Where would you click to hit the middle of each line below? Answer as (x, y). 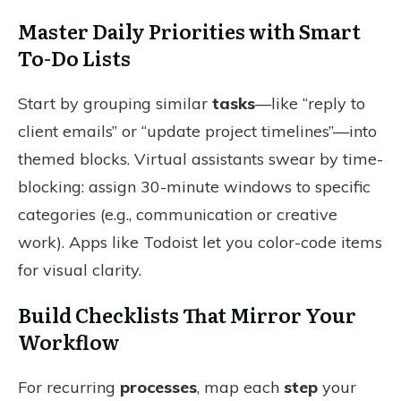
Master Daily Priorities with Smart (189, 31)
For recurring (69, 387)
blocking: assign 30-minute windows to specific (194, 187)
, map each (240, 387)
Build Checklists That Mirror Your (187, 315)
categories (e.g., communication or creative (178, 214)
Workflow (69, 341)
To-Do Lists (74, 58)
